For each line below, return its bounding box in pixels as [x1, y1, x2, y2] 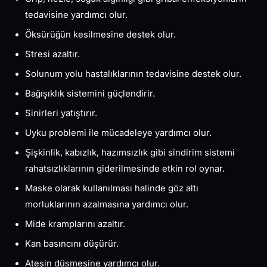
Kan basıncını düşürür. [25, 238, 119, 250]
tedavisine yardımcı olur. [25, 10, 128, 21]
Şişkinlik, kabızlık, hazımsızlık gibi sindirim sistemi [25, 147, 235, 159]
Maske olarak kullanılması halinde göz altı [25, 183, 199, 194]
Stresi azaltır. [25, 49, 80, 60]
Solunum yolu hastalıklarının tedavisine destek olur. [25, 69, 242, 80]
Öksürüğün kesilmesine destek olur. [25, 29, 176, 41]
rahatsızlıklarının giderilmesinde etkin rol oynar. [25, 163, 225, 175]
